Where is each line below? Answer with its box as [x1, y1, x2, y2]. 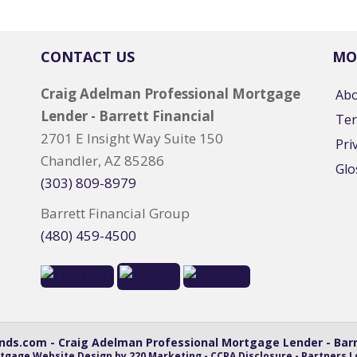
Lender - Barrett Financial [40, 106, 214, 125]
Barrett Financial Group [40, 203, 190, 222]
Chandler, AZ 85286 [40, 151, 164, 170]
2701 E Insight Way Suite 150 [40, 128, 223, 147]
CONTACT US [40, 46, 135, 66]
